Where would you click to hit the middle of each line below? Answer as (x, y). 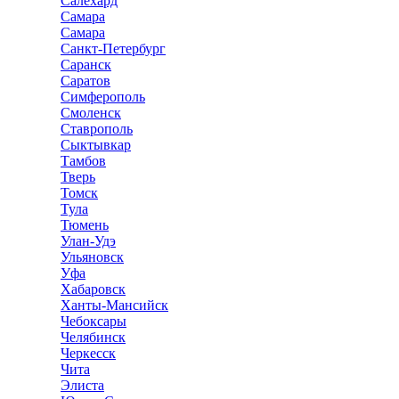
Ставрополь (97, 129)
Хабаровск (93, 289)
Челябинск (93, 337)
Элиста (82, 385)
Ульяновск (92, 257)
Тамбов (83, 161)
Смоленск (91, 113)
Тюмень (85, 225)
